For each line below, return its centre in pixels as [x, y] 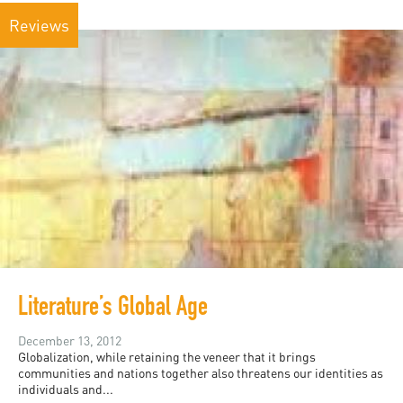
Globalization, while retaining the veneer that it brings [167, 357]
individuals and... [66, 390]
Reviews [39, 26]
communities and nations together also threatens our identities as [201, 373]
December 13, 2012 [70, 341]
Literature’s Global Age [113, 310]
